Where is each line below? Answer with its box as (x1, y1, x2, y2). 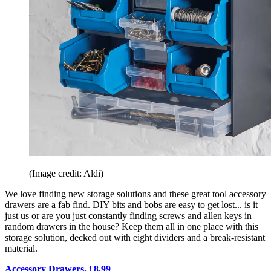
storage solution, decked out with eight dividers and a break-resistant (5, 232, 265, 243)
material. (5, 243, 40, 253)
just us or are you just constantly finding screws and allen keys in (5, 210, 252, 221)
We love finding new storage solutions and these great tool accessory (5, 188, 266, 199)
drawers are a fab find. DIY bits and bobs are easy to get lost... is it (5, 199, 258, 210)
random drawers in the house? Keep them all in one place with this (5, 221, 258, 232)
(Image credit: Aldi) (29, 168, 103, 178)
